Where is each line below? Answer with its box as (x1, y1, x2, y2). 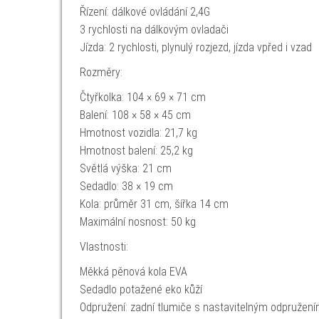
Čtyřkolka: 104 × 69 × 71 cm (80, 90, 206, 104)
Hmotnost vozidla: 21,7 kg (80, 126, 197, 140)
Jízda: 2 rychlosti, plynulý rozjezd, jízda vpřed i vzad (80, 41, 312, 54)
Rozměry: (80, 66, 122, 79)
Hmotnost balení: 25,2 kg (80, 144, 193, 157)
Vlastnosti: (80, 240, 128, 253)
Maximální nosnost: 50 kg (80, 215, 196, 229)
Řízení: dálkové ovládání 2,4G (80, 5, 210, 19)
